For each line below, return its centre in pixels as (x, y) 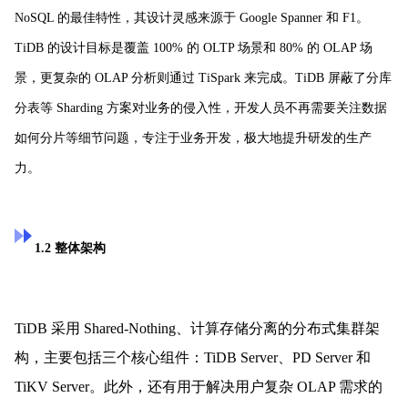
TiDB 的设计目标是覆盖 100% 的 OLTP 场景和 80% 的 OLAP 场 (194, 47)
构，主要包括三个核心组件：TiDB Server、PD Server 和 (193, 357)
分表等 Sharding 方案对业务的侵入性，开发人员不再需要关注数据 (201, 107)
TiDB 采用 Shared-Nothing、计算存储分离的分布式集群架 (197, 328)
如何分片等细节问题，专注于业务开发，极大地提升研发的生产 (193, 138)
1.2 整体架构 (71, 248)
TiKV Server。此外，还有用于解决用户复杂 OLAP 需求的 (199, 386)
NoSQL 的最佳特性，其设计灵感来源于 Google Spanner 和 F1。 (192, 17)
